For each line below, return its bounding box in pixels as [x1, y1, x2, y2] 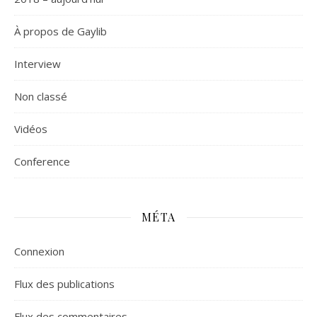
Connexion [14, 244, 64, 258]
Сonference [14, 154, 70, 168]
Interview [14, 57, 61, 71]
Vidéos [14, 122, 47, 136]
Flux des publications [14, 277, 115, 291]
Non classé [14, 89, 67, 103]
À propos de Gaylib [14, 24, 107, 38]
